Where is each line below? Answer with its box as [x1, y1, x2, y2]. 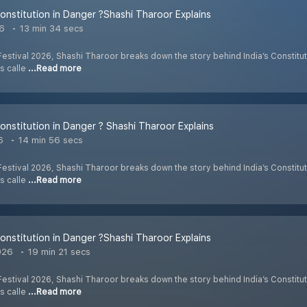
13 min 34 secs [17, 23, 84, 34]
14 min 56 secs [16, 135, 83, 146]
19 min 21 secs [25, 247, 90, 258]
